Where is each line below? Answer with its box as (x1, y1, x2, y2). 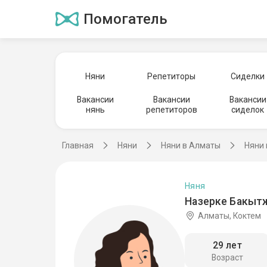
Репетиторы (147, 71, 196, 81)
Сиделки (231, 71, 265, 81)
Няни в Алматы (161, 141, 221, 150)
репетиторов (145, 105, 197, 114)
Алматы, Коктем (197, 210, 261, 221)
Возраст (211, 253, 243, 263)
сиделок (231, 105, 265, 114)
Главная (62, 141, 94, 150)
